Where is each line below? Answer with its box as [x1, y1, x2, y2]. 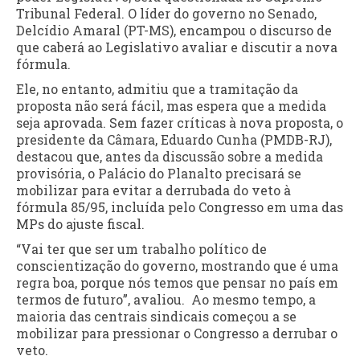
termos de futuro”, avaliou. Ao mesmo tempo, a [16, 291, 316, 309]
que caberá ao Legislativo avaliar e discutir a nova [16, 39, 337, 56]
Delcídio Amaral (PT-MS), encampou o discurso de [16, 22, 332, 39]
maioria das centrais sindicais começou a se [16, 308, 297, 325]
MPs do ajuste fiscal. [16, 215, 145, 233]
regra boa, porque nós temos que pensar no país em [16, 274, 338, 292]
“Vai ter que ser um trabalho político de [16, 240, 267, 258]
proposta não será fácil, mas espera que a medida [16, 97, 326, 115]
